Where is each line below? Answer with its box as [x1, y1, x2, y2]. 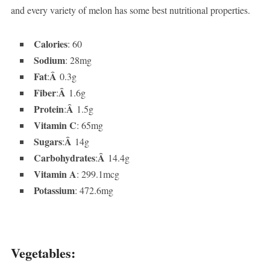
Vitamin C [33, 118, 77, 133]
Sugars [33, 134, 62, 149]
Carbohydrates [33, 151, 95, 165]
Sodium [33, 53, 65, 67]
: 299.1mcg [76, 168, 119, 181]
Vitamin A [33, 167, 77, 181]
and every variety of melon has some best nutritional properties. [10, 4, 250, 17]
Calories [33, 37, 67, 51]
